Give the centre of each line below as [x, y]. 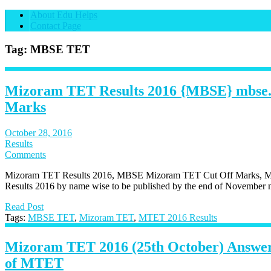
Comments [25, 155]
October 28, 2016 [38, 133]
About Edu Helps [64, 15]
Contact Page [56, 26]
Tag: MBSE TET [47, 49]
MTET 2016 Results [178, 218]
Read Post [24, 207]
